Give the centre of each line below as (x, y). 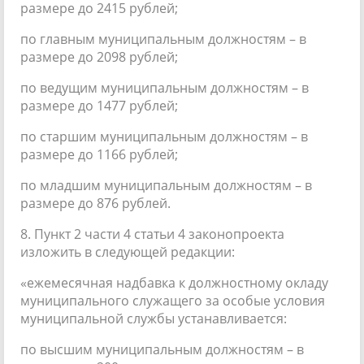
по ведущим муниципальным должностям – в (165, 87)
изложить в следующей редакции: (128, 251)
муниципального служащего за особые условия (173, 300)
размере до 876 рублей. (95, 203)
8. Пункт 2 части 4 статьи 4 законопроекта (152, 234)
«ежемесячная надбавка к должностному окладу (174, 282)
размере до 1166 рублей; (99, 154)
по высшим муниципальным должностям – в (162, 349)
